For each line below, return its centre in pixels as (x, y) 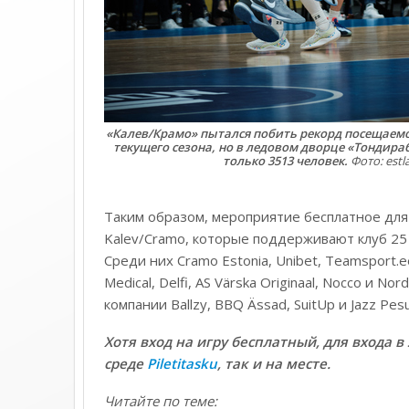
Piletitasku (182, 364)
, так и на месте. (273, 364)
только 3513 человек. (285, 161)
